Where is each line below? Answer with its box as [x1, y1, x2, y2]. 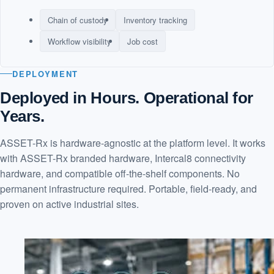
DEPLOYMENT [12, 67, 79, 80]
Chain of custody [48, 13, 108, 26]
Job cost [127, 35, 158, 47]
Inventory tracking [124, 13, 187, 26]
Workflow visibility [48, 35, 111, 47]
